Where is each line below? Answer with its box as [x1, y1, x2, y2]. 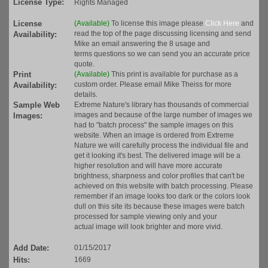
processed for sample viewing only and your [74, 212, 217, 221]
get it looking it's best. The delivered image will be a [74, 151, 240, 160]
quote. [74, 60, 95, 69]
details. [74, 90, 98, 99]
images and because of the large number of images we [74, 111, 252, 120]
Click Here [205, 19, 239, 28]
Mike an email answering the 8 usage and [74, 39, 210, 48]
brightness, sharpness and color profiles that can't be [74, 172, 245, 181]
